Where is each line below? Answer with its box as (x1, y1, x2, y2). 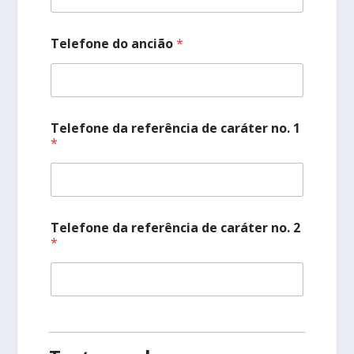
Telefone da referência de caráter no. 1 (51, 119, 301, 137)
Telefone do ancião (51, 34, 177, 52)
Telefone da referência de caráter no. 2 (51, 218, 301, 236)
